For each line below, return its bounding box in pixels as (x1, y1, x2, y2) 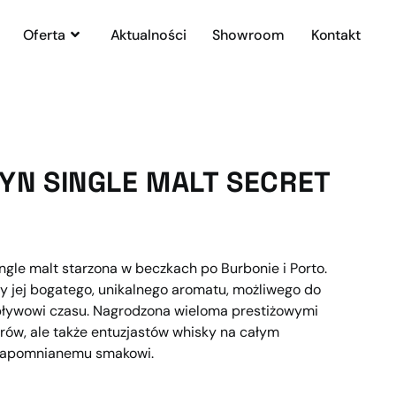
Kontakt (310, 26, 361, 44)
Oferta (23, 26, 65, 44)
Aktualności (110, 26, 187, 44)
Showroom (212, 26, 285, 44)
